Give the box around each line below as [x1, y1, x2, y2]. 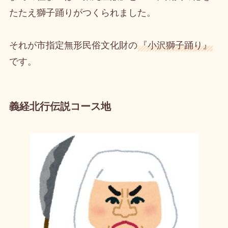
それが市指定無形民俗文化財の [9, 40, 137, 50]
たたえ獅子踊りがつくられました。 [9, 7, 156, 18]
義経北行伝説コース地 [9, 100, 111, 112]
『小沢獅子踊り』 [138, 40, 212, 50]
